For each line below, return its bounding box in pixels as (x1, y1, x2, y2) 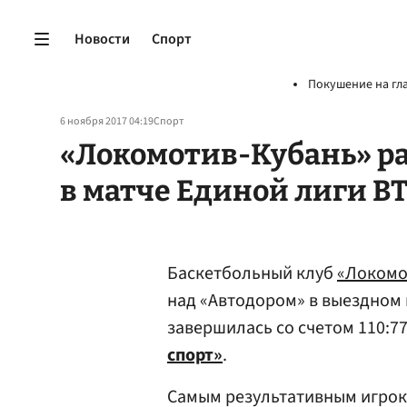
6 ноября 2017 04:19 (60, 114, 154, 129)
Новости (74, 28, 130, 49)
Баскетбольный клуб (167, 261, 337, 286)
